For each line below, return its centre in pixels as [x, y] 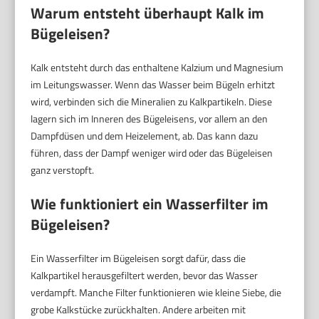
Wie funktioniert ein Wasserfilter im [150, 203]
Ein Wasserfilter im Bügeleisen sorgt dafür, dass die [138, 258]
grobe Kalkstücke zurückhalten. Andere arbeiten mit [138, 309]
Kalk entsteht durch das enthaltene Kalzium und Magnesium [157, 67]
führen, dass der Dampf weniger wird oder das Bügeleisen [152, 152]
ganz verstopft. [63, 169]
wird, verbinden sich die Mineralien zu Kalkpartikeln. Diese [152, 101]
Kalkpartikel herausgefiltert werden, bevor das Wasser [145, 275]
